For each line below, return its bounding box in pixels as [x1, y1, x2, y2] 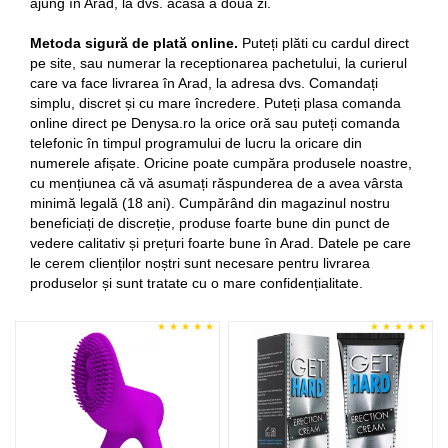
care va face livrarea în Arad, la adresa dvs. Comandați [30, 75, 378, 91]
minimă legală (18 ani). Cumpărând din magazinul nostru [30, 195, 390, 211]
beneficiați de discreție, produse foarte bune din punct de [30, 215, 390, 231]
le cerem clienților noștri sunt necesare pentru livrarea [30, 255, 370, 271]
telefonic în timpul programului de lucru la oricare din [30, 135, 362, 151]
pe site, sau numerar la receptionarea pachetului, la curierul [30, 55, 407, 71]
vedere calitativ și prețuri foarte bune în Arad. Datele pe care [30, 235, 411, 251]
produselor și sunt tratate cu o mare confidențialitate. [30, 275, 363, 291]
